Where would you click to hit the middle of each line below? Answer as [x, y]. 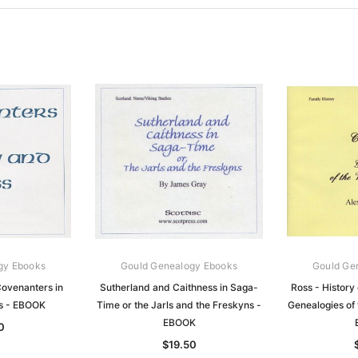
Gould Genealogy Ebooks [179, 265]
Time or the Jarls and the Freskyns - [179, 304]
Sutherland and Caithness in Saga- [179, 287]
